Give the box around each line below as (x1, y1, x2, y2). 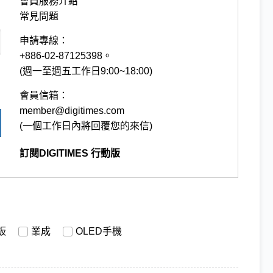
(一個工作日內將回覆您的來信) (19, 120, 153, 131)
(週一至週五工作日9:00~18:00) (19, 65, 153, 76)
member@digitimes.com (19, 105, 125, 116)
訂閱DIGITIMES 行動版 (19, 147, 121, 158)
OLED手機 (76, 225, 122, 236)
